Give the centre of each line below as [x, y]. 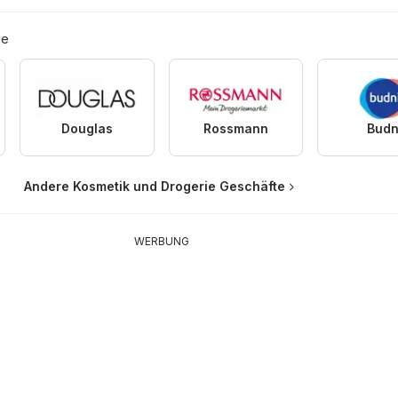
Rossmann [235, 129]
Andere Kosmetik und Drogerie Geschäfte [154, 187]
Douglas [87, 129]
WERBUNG [161, 242]
